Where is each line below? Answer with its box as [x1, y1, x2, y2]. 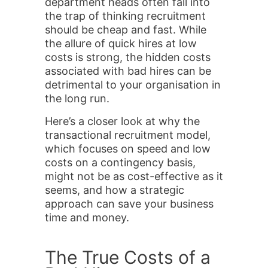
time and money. [45, 211, 129, 224]
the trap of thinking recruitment [45, 10, 206, 22]
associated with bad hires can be [45, 65, 211, 77]
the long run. [45, 92, 112, 105]
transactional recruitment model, [45, 129, 211, 141]
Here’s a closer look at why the [45, 115, 200, 127]
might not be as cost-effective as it [45, 170, 223, 182]
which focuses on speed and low [45, 142, 211, 155]
